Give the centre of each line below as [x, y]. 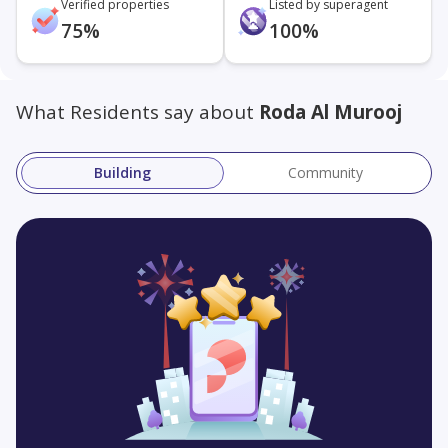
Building [122, 172]
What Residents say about [137, 112]
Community [325, 172]
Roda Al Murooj [330, 112]
